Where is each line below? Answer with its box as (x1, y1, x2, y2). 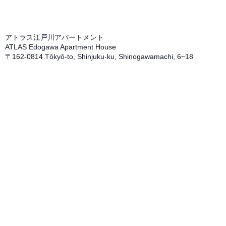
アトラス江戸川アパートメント (5, 33, 104, 41)
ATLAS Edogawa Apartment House (5, 42, 116, 51)
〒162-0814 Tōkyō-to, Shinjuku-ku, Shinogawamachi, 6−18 (5, 52, 193, 61)
